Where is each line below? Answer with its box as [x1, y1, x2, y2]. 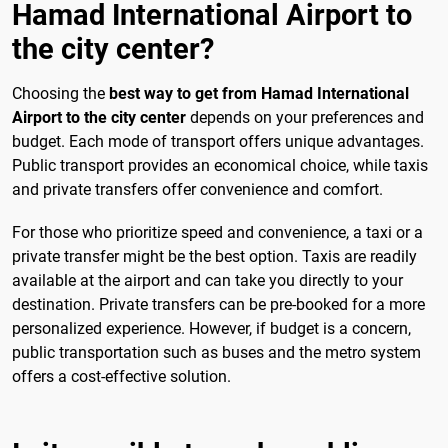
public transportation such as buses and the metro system [12, 343, 421, 363]
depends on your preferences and [186, 108, 424, 128]
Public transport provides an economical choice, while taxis [12, 156, 428, 176]
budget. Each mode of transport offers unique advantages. [12, 132, 424, 152]
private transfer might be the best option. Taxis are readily [12, 247, 417, 267]
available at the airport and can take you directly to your [12, 271, 403, 291]
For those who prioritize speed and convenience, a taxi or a [12, 223, 423, 243]
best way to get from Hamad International [109, 84, 409, 104]
